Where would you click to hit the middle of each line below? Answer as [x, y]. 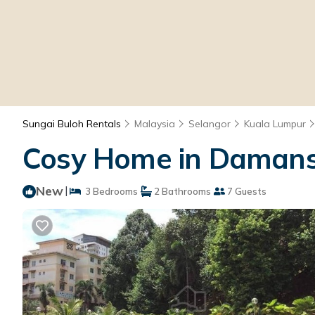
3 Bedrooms [109, 191]
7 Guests [246, 191]
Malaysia [155, 123]
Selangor [210, 123]
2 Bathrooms [181, 191]
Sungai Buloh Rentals [73, 123]
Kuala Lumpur [275, 123]
